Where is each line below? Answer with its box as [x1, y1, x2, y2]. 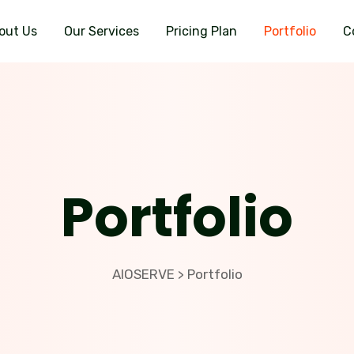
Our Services [63, 24, 139, 39]
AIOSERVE [111, 266, 175, 282]
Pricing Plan [165, 24, 237, 39]
